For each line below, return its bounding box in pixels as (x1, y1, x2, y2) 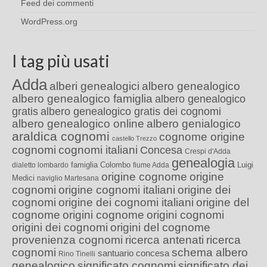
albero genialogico (147, 117, 241, 131)
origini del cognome (110, 221, 210, 234)
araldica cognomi (12, 129, 110, 144)
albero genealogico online (12, 117, 144, 131)
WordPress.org (21, 17, 77, 27)
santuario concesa (98, 249, 169, 259)
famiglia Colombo (71, 160, 131, 170)
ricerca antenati (125, 234, 204, 247)
